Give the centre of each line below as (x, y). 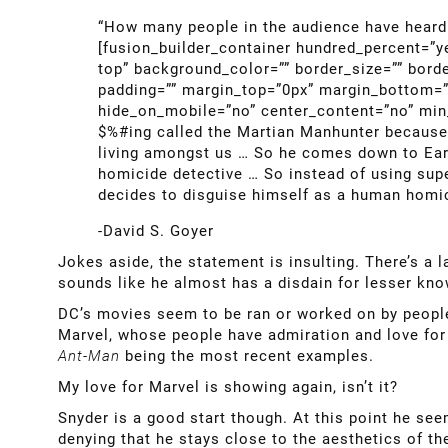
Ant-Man (91, 356)
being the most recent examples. (249, 356)
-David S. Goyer (156, 231)
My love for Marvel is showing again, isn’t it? (228, 387)
